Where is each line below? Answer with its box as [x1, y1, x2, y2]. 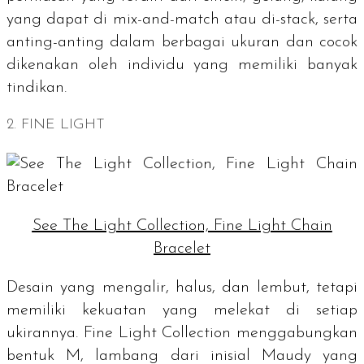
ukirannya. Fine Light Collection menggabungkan [6, 324, 357, 341]
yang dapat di [6, 11, 113, 28]
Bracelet [154, 240, 210, 257]
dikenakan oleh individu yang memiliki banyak [6, 56, 357, 73]
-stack [275, 11, 315, 28]
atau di [219, 11, 275, 28]
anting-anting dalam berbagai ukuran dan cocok [6, 33, 357, 50]
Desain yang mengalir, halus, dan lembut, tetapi [6, 279, 357, 296]
